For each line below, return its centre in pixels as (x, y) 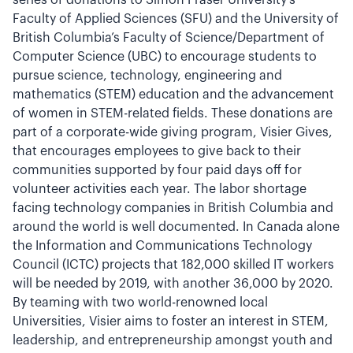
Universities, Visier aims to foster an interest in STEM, (171, 321)
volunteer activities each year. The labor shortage (160, 189)
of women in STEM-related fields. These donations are (173, 113)
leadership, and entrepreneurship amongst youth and (173, 340)
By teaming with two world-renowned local (140, 303)
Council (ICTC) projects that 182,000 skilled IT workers (173, 265)
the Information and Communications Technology (162, 246)
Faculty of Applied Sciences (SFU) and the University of (176, 19)
